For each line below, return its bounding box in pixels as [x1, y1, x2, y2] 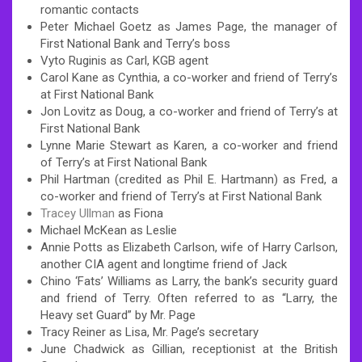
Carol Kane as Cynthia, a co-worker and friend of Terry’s [40, 69, 338, 85]
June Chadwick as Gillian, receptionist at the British [40, 341, 338, 356]
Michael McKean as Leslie [40, 222, 177, 238]
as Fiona [115, 205, 163, 221]
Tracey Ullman [40, 205, 115, 221]
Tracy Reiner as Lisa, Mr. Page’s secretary [40, 324, 259, 339]
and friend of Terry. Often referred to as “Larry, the [40, 290, 338, 305]
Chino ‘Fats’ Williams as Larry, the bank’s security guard [40, 273, 338, 288]
